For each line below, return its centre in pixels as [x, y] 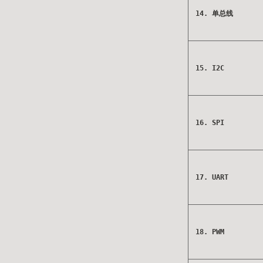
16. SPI [210, 123]
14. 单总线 [214, 14]
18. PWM [210, 232]
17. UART [212, 177]
